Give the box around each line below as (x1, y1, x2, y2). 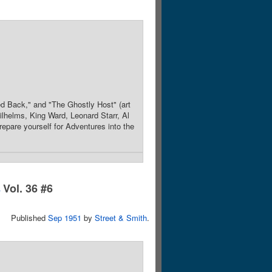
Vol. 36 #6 (3, 180, 53, 196)
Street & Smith (95, 212, 147, 223)
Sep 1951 (48, 212, 81, 223)
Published (11, 212, 48, 223)
